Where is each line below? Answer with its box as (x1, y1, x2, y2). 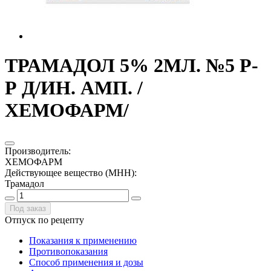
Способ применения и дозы (29, 256, 143, 267)
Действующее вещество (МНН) (5, 167, 134, 178)
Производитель (5, 145, 68, 156)
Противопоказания (29, 246, 108, 256)
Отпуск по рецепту (5, 214, 84, 225)
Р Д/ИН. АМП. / (5, 77, 143, 99)
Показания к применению (29, 235, 137, 246)
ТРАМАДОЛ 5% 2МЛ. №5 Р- (5, 54, 258, 77)
